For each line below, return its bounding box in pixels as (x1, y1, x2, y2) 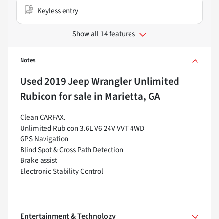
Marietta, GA (105, 88, 160, 104)
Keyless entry (37, 5, 78, 16)
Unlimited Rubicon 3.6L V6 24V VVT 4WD (20, 122, 144, 133)
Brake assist (20, 154, 57, 166)
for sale (57, 88, 92, 104)
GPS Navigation (20, 133, 68, 144)
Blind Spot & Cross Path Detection (20, 144, 123, 155)
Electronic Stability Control (20, 165, 103, 176)
